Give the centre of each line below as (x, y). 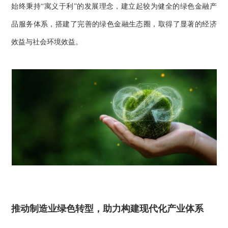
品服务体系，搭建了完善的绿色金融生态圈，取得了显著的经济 (114, 24)
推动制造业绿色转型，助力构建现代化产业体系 (108, 209)
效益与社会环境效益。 (47, 42)
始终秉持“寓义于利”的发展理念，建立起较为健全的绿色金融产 (114, 6)
